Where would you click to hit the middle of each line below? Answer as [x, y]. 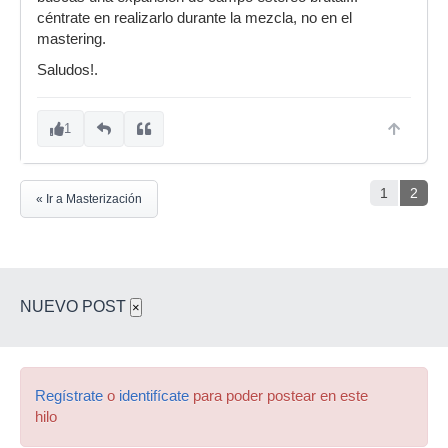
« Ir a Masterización [89, 199]
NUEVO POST [75, 306]
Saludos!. [67, 70]
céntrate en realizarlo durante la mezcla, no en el [194, 18]
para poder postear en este [278, 396]
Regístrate [69, 396]
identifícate [154, 396]
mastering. [71, 39]
